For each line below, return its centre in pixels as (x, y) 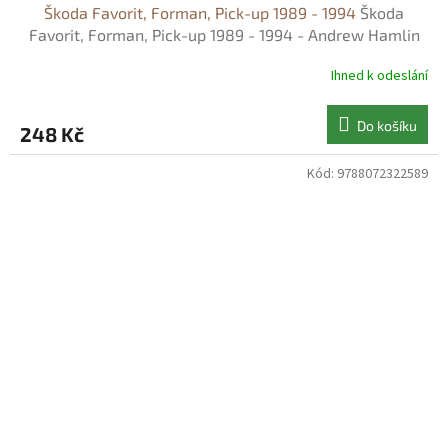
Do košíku (387, 126)
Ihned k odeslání (379, 75)
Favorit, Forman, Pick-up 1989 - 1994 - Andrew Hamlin (224, 35)
